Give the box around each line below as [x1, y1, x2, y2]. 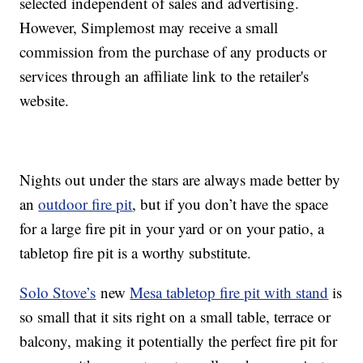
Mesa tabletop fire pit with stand [130, 282, 329, 303]
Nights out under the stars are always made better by [19, 169, 341, 190]
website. [19, 90, 70, 111]
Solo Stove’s [19, 282, 96, 303]
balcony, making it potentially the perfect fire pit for [19, 331, 338, 352]
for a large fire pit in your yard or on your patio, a [19, 218, 325, 239]
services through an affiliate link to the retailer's [19, 66, 310, 87]
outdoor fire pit [38, 194, 133, 215]
